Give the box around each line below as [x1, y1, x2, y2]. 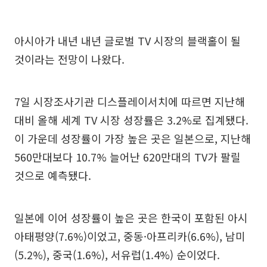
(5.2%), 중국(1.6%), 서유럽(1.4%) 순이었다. [14, 247, 220, 263]
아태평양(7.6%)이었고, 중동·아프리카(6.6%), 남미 [14, 228, 246, 244]
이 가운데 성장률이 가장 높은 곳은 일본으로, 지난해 [14, 131, 251, 147]
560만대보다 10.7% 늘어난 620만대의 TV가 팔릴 [14, 149, 241, 165]
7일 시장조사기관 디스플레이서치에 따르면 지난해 [14, 94, 245, 110]
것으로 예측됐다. [14, 167, 91, 184]
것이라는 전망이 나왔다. [14, 51, 125, 67]
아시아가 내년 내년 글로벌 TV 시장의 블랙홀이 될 [14, 33, 241, 49]
